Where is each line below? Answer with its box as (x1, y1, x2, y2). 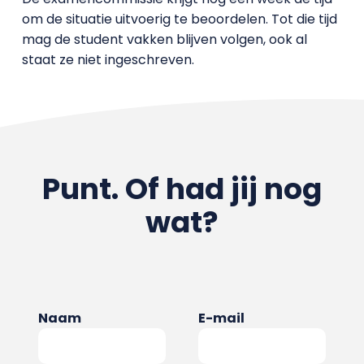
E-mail (198, 308, 245, 327)
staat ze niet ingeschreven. (21, 50, 194, 69)
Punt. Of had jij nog (41, 167, 322, 210)
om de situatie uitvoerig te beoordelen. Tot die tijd (21, 9, 337, 28)
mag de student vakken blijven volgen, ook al (21, 29, 307, 49)
